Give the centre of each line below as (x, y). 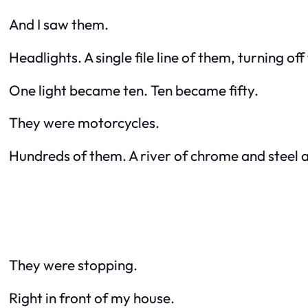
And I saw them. (59, 24)
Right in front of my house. (92, 297)
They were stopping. (73, 264)
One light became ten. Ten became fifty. (134, 90)
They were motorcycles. (84, 123)
